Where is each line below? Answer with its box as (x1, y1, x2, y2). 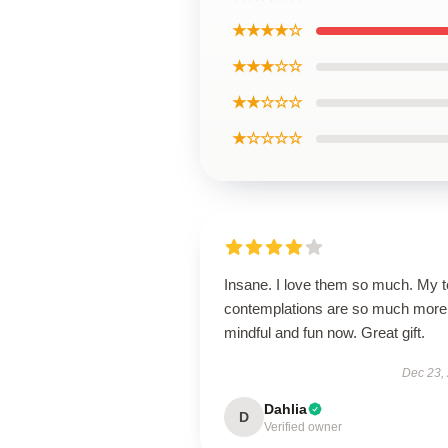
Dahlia (264, 401, 307, 417)
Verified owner (264, 420, 342, 434)
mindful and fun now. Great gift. (224, 324, 425, 341)
